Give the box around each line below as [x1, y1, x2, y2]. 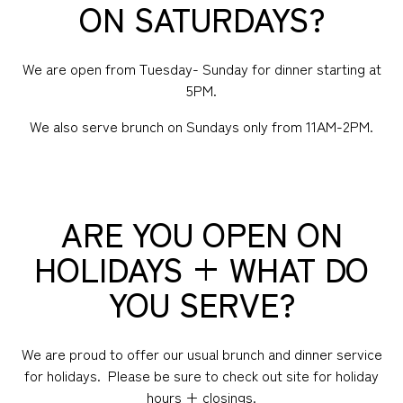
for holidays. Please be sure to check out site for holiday [24, 363, 379, 386]
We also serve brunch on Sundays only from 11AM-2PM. [30, 114, 373, 137]
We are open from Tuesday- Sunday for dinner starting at [22, 57, 381, 79]
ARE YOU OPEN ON [60, 209, 343, 256]
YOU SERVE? [108, 279, 295, 327]
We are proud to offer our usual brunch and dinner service [21, 342, 382, 364]
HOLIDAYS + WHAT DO [34, 244, 369, 291]
